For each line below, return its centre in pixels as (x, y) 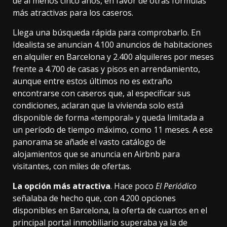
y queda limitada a (169, 118)
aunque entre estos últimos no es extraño (92, 81)
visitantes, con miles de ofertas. (72, 166)
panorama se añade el (56, 142)
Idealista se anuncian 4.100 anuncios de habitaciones (112, 45)
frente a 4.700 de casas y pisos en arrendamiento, (106, 69)
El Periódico (176, 186)
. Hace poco (133, 186)
